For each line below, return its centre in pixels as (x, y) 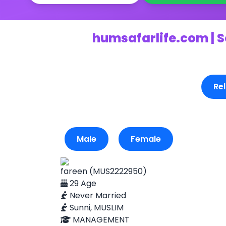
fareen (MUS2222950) (104, 171)
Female (146, 139)
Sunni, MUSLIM (96, 208)
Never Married (97, 195)
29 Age (82, 183)
